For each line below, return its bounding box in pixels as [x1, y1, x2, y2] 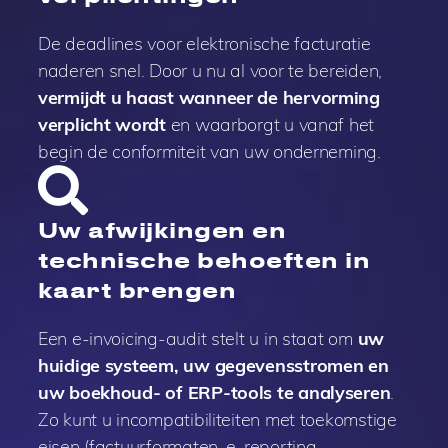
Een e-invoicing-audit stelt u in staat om [37, 327, 358, 351]
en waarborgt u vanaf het [165, 113, 375, 137]
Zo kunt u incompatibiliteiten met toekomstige [37, 408, 397, 432]
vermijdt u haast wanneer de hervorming [37, 86, 380, 110]
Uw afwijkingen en [37, 217, 287, 243]
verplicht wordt [37, 113, 166, 137]
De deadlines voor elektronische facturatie [37, 32, 371, 56]
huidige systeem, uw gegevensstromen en [37, 354, 389, 378]
